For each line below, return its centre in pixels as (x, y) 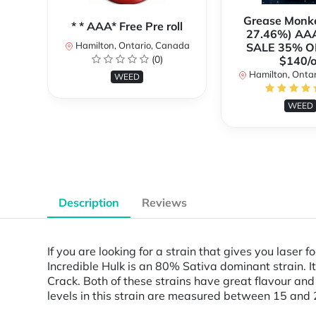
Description (89, 203)
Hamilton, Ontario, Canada (131, 45)
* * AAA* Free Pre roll (127, 26)
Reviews (164, 203)
